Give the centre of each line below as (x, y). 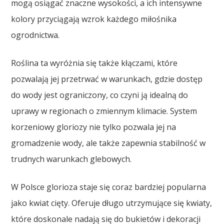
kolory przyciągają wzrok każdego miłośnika (94, 19)
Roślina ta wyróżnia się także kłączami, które (94, 63)
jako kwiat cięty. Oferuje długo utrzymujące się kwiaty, (112, 203)
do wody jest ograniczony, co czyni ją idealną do (100, 95)
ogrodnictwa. (35, 35)
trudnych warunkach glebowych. (71, 159)
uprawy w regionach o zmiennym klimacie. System (104, 111)
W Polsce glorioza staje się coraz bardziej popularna (109, 187)
